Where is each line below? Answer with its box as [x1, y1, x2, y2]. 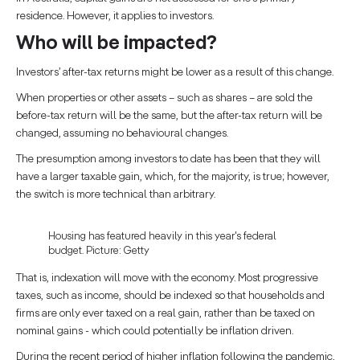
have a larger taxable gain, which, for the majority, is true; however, [16, 170, 329, 182]
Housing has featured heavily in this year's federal [48, 231, 276, 242]
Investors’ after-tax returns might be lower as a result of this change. [16, 66, 333, 78]
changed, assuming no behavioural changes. [16, 127, 228, 139]
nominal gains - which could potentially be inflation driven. [16, 325, 293, 337]
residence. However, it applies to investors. [16, 10, 214, 22]
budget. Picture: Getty [48, 245, 149, 256]
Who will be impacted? [16, 35, 217, 55]
